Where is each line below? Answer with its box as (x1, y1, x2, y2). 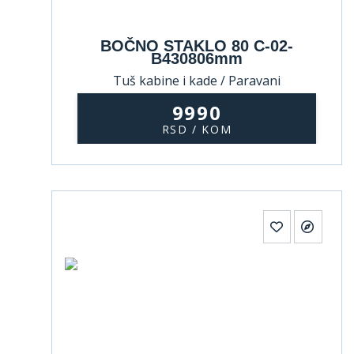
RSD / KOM (161, 121, 232, 137)
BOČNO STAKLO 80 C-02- (100, 37, 293, 55)
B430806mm (151, 50, 243, 67)
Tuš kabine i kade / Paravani (113, 72, 281, 89)
